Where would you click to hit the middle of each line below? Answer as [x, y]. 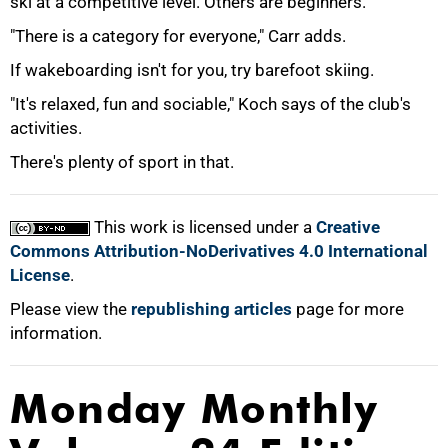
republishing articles [211, 309]
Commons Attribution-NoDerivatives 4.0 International [219, 251]
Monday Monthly [194, 408]
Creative [348, 227]
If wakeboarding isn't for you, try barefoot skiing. [192, 70]
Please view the [70, 309]
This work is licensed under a [203, 227]
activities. [46, 128]
